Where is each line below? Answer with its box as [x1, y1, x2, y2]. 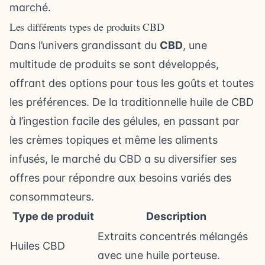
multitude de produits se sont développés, [9, 58, 219, 70]
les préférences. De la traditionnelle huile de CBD [9, 96, 254, 108]
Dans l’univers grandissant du [9, 39, 160, 51]
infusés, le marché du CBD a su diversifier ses [9, 153, 237, 165]
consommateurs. [9, 190, 94, 203]
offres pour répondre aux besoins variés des [9, 172, 231, 184]
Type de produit [12, 210, 94, 222]
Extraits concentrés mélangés [98, 230, 248, 243]
